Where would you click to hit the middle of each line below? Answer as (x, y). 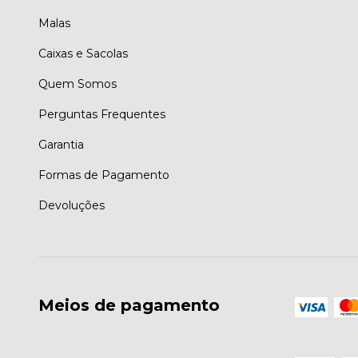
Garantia (61, 144)
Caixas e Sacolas (83, 53)
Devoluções (72, 205)
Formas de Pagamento (104, 175)
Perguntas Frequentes (102, 114)
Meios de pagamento (129, 305)
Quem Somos (78, 84)
